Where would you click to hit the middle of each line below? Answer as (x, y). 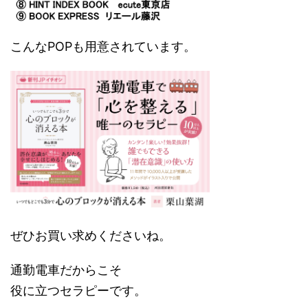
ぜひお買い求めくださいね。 (91, 236)
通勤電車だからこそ (66, 270)
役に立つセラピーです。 (78, 291)
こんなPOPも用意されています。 (103, 47)
